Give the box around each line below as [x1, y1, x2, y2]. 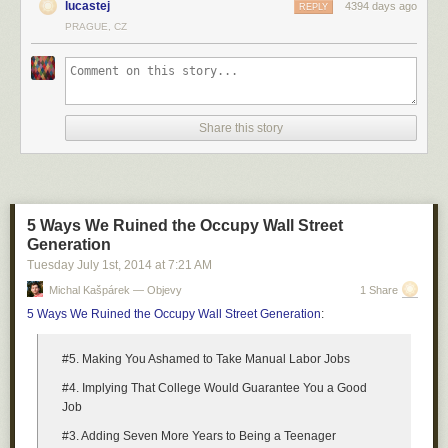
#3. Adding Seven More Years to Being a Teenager [62, 429, 336, 443]
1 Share [360, 284, 398, 296]
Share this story [199, 121, 283, 135]
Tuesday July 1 [27, 258, 109, 272]
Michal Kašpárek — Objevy [49, 284, 182, 296]
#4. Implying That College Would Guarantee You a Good [62, 381, 367, 395]
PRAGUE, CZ [65, 21, 127, 32]
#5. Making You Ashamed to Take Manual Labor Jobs [62, 352, 350, 366]
